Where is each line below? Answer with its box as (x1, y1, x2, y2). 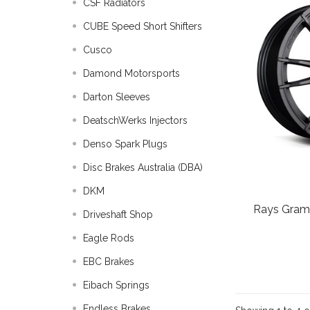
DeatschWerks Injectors (83, 115, 188, 126)
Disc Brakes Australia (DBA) (83, 162, 203, 173)
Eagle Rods (83, 232, 134, 244)
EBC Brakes (83, 256, 134, 267)
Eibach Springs (83, 280, 149, 291)
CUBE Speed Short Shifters (83, 21, 202, 32)
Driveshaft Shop (83, 209, 153, 220)
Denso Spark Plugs (83, 138, 167, 149)
